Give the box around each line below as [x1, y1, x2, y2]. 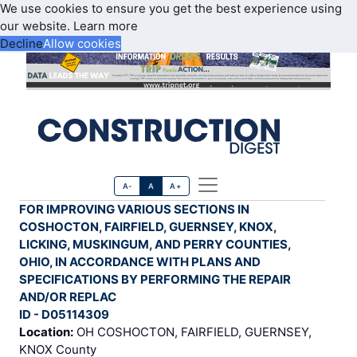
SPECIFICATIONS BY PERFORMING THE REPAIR [19, 272, 291, 288]
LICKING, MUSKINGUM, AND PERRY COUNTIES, [19, 237, 292, 253]
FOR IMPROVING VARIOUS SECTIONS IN [19, 202, 249, 218]
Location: [19, 324, 73, 340]
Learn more [73, 18, 138, 33]
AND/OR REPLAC [19, 289, 116, 305]
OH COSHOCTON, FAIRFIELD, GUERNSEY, [73, 324, 312, 340]
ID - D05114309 [19, 307, 109, 323]
